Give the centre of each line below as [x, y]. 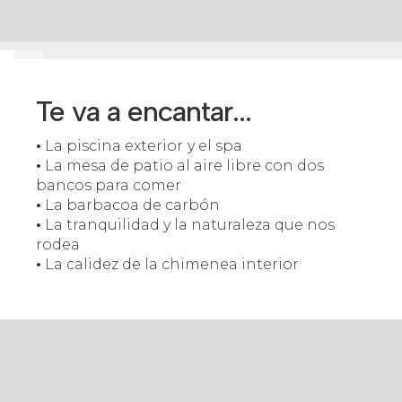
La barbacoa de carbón [131, 205]
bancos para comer [109, 185]
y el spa [215, 146]
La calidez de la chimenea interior [170, 264]
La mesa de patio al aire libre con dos [183, 166]
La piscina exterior [112, 146]
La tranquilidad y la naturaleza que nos [188, 225]
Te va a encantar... [144, 111]
